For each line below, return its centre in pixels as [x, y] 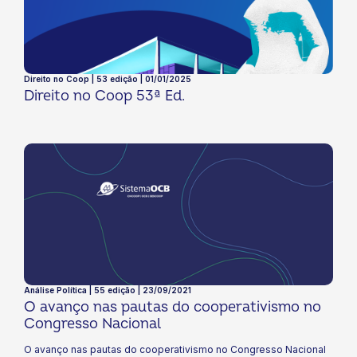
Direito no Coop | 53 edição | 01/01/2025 [108, 79]
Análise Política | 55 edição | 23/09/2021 [108, 290]
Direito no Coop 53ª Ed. [104, 96]
